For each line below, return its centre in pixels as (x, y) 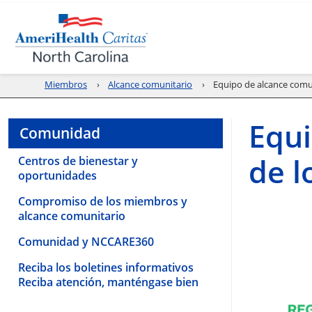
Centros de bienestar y (78, 161)
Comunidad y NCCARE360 (86, 241)
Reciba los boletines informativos (106, 267)
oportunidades (57, 175)
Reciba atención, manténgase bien (108, 282)
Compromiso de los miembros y (103, 201)
